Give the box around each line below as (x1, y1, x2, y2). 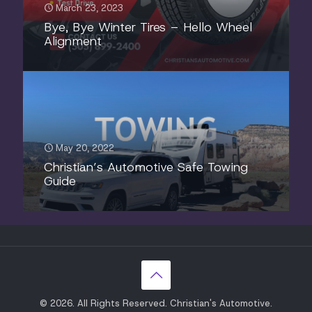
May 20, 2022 (56, 141, 114, 154)
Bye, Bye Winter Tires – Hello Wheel (44, 19, 252, 36)
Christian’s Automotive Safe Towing (44, 158, 248, 175)
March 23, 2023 (56, 2, 123, 15)
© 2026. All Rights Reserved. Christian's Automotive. (40, 297, 272, 309)
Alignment (44, 33, 102, 50)
